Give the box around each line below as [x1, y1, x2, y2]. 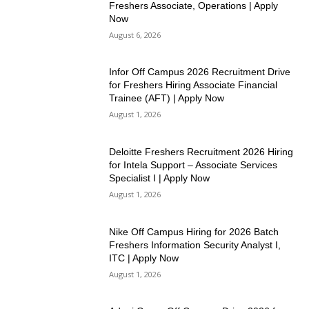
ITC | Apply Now [109, 252, 179, 263]
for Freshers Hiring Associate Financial [109, 79, 278, 91]
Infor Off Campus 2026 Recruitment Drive [109, 66, 291, 78]
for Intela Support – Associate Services [109, 159, 278, 171]
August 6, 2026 [109, 29, 161, 40]
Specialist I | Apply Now [109, 172, 210, 184]
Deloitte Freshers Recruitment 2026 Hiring [109, 146, 294, 158]
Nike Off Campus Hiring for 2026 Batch [109, 226, 279, 237]
